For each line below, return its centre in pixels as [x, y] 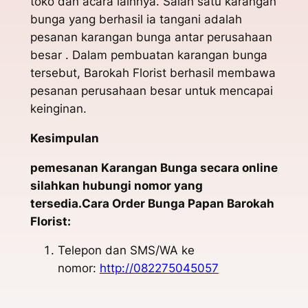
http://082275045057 [159, 268]
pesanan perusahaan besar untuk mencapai [151, 90]
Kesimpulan [104, 138]
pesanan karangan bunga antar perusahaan [151, 37]
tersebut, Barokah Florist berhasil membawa [153, 73]
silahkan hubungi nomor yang [116, 185]
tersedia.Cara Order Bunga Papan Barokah [152, 203]
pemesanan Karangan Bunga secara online [154, 167]
